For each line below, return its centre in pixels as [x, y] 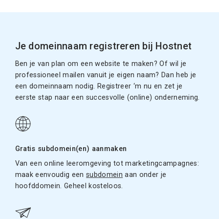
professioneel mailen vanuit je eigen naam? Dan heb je [106, 75]
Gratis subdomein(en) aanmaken [71, 149]
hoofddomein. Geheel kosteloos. [69, 186]
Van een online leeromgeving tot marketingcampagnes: [107, 164]
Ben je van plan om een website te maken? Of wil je [101, 64]
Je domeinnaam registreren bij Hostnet [103, 46]
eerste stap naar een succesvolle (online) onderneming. [107, 98]
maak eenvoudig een [51, 175]
